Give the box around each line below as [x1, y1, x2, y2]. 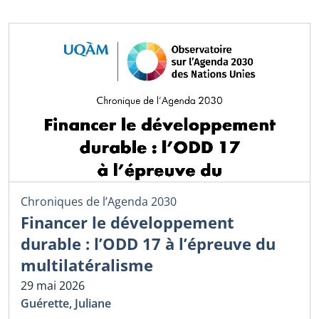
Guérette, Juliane [21, 296, 111, 312]
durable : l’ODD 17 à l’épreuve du [21, 232, 276, 254]
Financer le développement [21, 211, 234, 233]
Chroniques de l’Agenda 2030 [21, 193, 177, 209]
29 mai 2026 [21, 277, 85, 293]
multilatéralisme [21, 253, 153, 276]
